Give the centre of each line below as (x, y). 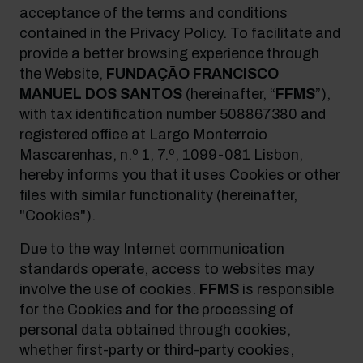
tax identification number (135, 114)
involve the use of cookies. (109, 289)
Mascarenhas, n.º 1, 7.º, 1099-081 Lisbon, (161, 155)
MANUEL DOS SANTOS (101, 94)
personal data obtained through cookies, (155, 330)
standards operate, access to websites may (167, 269)
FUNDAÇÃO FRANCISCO (192, 74)
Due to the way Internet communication (152, 249)
